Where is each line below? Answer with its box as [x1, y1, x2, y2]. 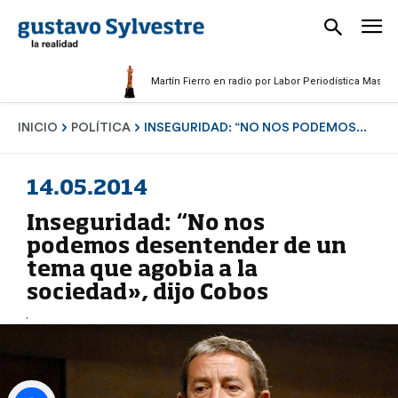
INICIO [18, 121, 58, 134]
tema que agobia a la [27, 259, 258, 282]
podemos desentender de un [27, 236, 347, 259]
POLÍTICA [71, 121, 131, 134]
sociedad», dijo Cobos [27, 283, 269, 305]
